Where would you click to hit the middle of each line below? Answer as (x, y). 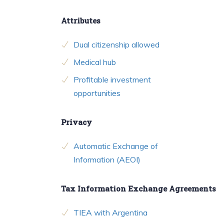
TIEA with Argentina (110, 213)
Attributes (81, 21)
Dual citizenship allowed (116, 45)
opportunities (97, 93)
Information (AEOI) (107, 160)
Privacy (76, 122)
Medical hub (95, 62)
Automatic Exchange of (116, 146)
